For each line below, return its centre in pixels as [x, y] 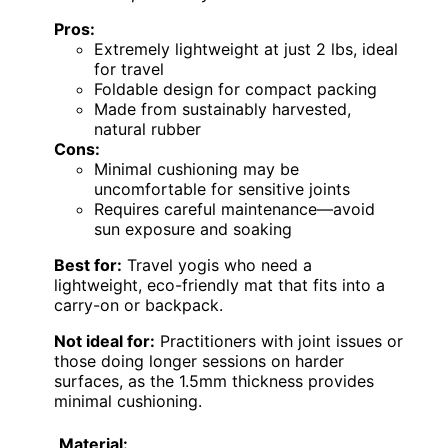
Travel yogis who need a [217, 264]
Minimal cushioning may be [196, 168]
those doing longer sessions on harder [199, 360]
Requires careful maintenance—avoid [234, 208]
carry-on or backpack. [138, 304]
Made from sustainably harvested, [222, 108]
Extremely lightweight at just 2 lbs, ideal [246, 48]
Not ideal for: [104, 340]
